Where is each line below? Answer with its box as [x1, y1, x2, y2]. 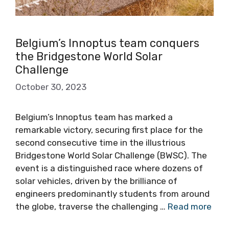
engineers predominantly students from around [15, 189, 210, 199]
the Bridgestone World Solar [15, 49, 163, 63]
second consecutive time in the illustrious [15, 138, 186, 148]
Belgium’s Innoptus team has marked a [15, 112, 173, 123]
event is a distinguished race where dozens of [15, 163, 203, 174]
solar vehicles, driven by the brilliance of [15, 176, 177, 187]
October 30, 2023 [15, 82, 86, 93]
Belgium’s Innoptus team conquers [15, 36, 199, 50]
